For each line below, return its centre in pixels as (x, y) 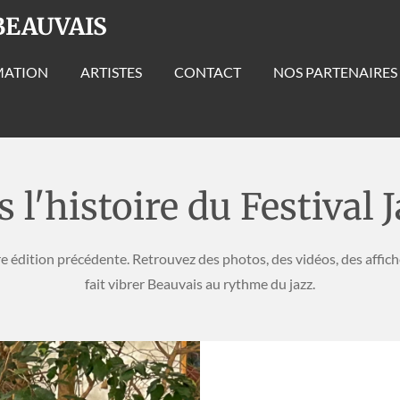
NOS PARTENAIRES (335, 72)
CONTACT (208, 72)
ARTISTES (111, 72)
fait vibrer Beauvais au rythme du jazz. (200, 283)
